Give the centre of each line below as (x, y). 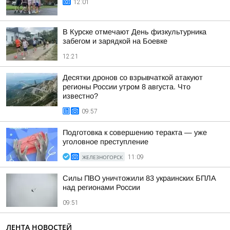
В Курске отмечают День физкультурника (135, 32)
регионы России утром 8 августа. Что (127, 87)
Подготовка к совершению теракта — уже (135, 132)
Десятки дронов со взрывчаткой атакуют (133, 78)
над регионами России (101, 187)
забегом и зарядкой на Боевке (115, 41)
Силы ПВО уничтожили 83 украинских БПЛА (139, 178)
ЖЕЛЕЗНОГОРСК (102, 157)
